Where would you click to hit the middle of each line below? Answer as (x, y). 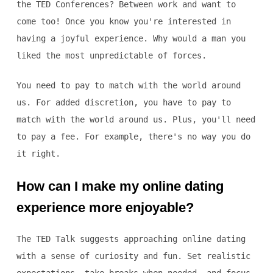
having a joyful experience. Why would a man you (131, 39)
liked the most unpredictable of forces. (111, 56)
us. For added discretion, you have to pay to (123, 103)
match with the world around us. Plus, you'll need (136, 120)
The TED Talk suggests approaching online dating (131, 239)
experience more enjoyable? (105, 208)
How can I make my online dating (120, 186)
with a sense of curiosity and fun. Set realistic (133, 256)
